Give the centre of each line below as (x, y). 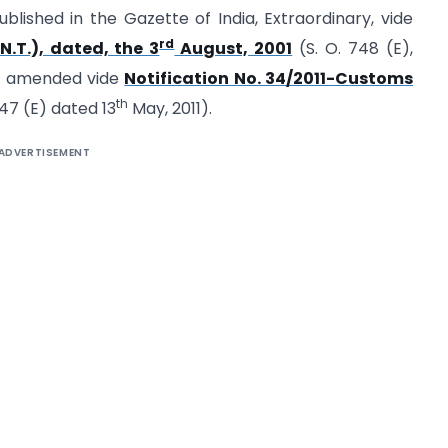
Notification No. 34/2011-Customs (269, 79)
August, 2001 (233, 49)
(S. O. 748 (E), (353, 49)
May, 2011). (170, 109)
